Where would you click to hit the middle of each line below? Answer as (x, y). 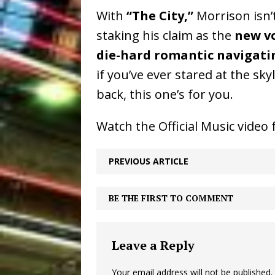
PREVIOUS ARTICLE (149, 161)
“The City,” (160, 16)
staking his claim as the (165, 36)
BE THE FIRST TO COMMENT (171, 198)
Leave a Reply (153, 246)
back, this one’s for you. (165, 95)
